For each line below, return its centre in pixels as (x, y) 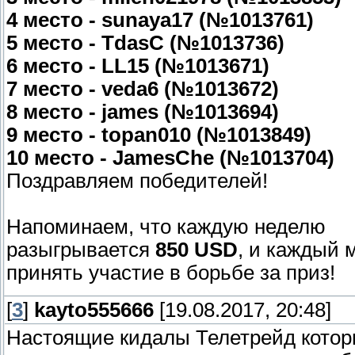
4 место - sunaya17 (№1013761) (160, 20)
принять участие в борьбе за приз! (171, 273)
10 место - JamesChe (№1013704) (170, 158)
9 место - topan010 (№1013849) (159, 135)
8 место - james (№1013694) (143, 112)
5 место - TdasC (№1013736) (145, 43)
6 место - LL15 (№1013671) (138, 66)
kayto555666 (94, 310)
